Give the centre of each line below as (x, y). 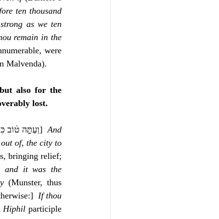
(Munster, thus (33, 182)
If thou (50, 196)
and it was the (33, 169)
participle (44, 209)
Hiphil (14, 209)
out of (11, 143)
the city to (44, 143)
